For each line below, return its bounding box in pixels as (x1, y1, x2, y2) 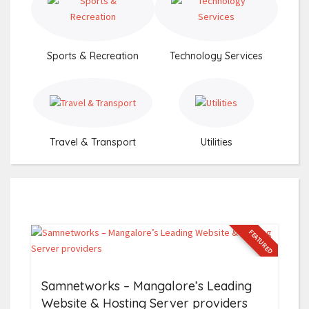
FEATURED (246, 228, 275, 257)
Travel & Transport (50, 136, 136, 149)
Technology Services (170, 50, 263, 63)
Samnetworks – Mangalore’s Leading (41, 278, 252, 295)
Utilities (200, 136, 232, 149)
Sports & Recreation (47, 50, 139, 63)
